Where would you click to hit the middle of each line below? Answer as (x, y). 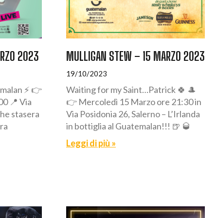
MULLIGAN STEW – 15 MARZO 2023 (136, 56)
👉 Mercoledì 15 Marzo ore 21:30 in (134, 101)
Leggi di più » (91, 143)
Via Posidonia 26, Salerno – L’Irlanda (133, 114)
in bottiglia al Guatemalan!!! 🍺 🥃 (128, 126)
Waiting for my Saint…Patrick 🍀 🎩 (131, 89)
